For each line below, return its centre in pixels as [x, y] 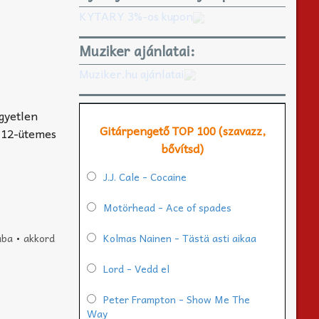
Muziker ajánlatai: [137, 51]
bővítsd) [182, 148]
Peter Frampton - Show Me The [177, 299]
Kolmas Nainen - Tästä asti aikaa [180, 238]
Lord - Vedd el [136, 269]
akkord [39, 237]
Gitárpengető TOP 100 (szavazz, [182, 131]
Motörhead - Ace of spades [167, 208]
